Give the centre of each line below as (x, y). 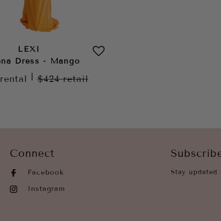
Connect (32, 153)
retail (75, 79)
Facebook (46, 172)
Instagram (46, 189)
